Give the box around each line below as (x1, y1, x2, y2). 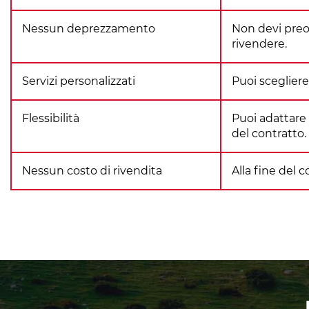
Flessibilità (22, 112, 79, 125)
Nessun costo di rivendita (22, 164, 162, 177)
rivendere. (232, 37, 287, 50)
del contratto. (232, 127, 306, 140)
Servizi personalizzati (22, 74, 135, 88)
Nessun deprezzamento (22, 22, 155, 35)
